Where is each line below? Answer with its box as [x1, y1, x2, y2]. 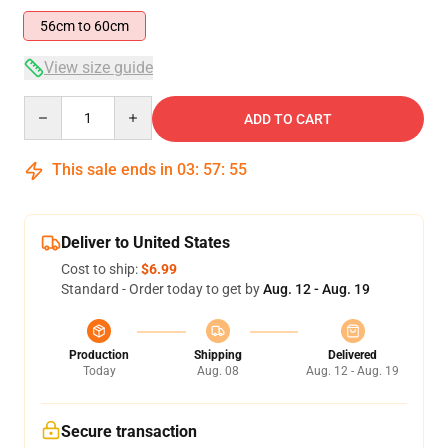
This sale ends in [48, 160, 177, 179]
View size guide [44, 58, 153, 77]
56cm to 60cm [94, 18, 129, 34]
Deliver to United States [61, 233, 230, 252]
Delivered [328, 348, 377, 362]
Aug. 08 [196, 364, 239, 378]
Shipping [193, 348, 242, 362]
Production [69, 348, 129, 362]
